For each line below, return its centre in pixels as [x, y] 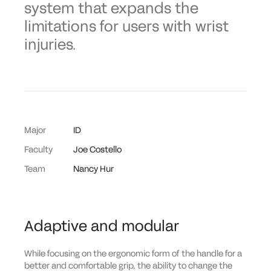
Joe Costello [97, 150]
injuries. [50, 45]
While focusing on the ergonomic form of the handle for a [133, 254]
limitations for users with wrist [126, 27]
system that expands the [111, 9]
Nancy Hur [93, 169]
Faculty [38, 150]
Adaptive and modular [102, 227]
